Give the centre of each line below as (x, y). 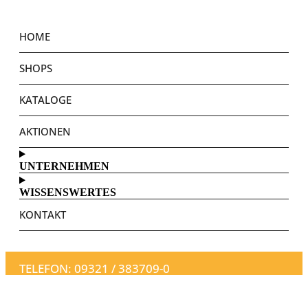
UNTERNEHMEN (64, 166)
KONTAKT (43, 215)
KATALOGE (45, 100)
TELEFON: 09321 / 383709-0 (95, 269)
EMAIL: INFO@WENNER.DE (80, 289)
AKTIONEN (45, 132)
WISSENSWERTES (68, 192)
